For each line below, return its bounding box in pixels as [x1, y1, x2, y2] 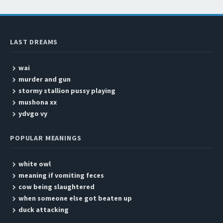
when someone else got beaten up [18, 194, 132, 203]
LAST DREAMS [10, 37, 58, 46]
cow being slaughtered [18, 182, 95, 191]
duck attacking [18, 205, 69, 214]
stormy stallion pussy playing [18, 86, 115, 95]
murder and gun [18, 75, 71, 84]
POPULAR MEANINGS [10, 133, 82, 142]
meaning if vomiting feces [18, 171, 104, 180]
